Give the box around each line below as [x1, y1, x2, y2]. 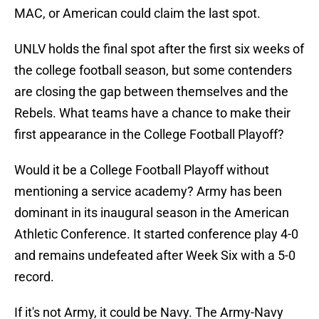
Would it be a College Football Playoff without [14, 162, 269, 178]
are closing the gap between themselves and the [14, 84, 288, 100]
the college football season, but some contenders [14, 63, 292, 78]
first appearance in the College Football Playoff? [14, 127, 284, 142]
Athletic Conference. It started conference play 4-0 [14, 226, 298, 242]
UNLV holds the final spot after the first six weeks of [14, 41, 304, 57]
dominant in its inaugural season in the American [14, 205, 289, 221]
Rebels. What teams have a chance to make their [14, 105, 291, 121]
